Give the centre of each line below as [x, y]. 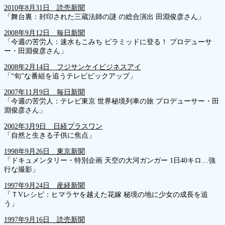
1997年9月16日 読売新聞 [44, 219]
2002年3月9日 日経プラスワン [53, 126]
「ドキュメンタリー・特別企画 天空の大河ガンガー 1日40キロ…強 [110, 160]
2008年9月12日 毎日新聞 [44, 33]
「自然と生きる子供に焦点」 [51, 135]
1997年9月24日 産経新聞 [44, 185]
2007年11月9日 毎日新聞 [44, 92]
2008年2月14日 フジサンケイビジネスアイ [73, 67]
